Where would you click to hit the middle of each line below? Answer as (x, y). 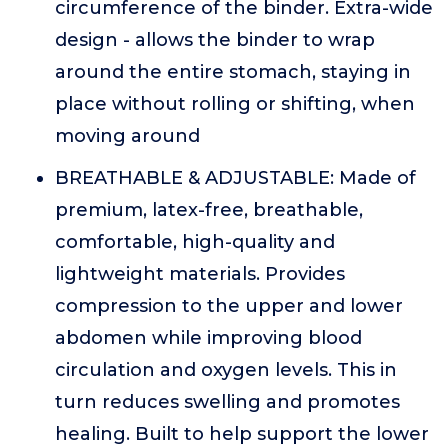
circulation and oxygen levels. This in (226, 370)
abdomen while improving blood (208, 338)
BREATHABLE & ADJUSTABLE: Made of (235, 178)
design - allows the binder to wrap (215, 40)
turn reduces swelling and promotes (227, 402)
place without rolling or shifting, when (235, 104)
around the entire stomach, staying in (233, 72)
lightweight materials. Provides (200, 274)
